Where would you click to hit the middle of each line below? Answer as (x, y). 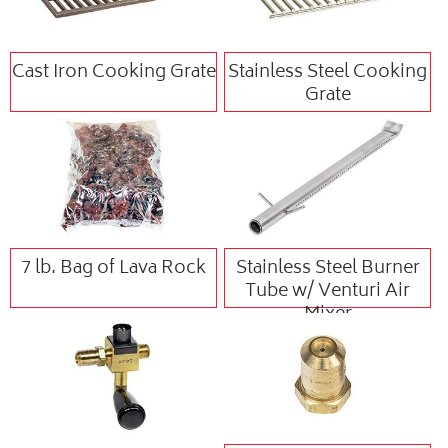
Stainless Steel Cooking (328, 72)
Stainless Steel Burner (327, 268)
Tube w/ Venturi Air (328, 291)
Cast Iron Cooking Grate (113, 72)
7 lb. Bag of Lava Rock (114, 268)
